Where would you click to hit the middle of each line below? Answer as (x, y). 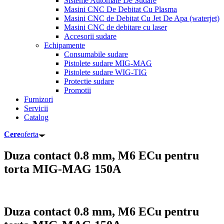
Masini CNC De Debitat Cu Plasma (120, 9)
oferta (29, 134)
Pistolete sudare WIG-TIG (105, 72)
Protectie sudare (89, 81)
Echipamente (64, 45)
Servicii (36, 108)
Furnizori (38, 99)
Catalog (36, 117)
